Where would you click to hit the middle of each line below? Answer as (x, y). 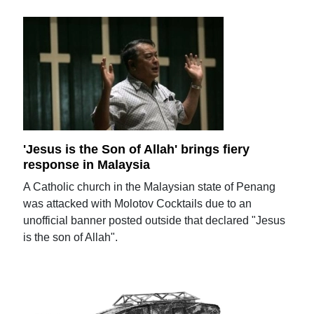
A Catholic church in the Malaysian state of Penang (150, 186)
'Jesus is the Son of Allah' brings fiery (137, 149)
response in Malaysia (87, 164)
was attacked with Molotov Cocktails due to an (138, 203)
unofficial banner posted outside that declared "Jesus (155, 220)
